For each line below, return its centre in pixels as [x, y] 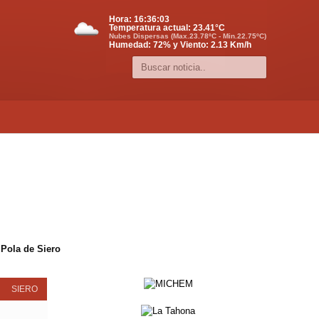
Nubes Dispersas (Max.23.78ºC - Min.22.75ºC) [188, 36]
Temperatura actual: [151, 28]
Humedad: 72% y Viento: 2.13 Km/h [180, 45]
